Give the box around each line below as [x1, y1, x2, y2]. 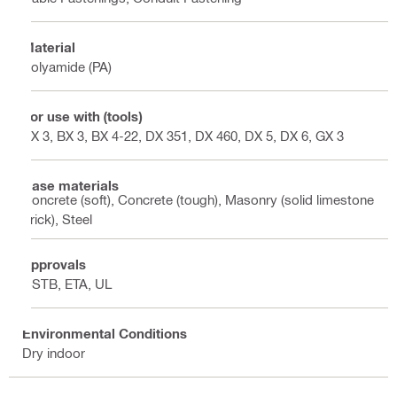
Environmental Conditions [22, 324, 187, 341]
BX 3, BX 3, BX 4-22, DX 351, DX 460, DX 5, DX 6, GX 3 [22, 127, 344, 144]
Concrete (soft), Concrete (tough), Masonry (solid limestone [22, 191, 374, 208]
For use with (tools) [22, 107, 142, 124]
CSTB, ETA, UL [22, 275, 112, 292]
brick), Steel [22, 211, 92, 228]
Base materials [22, 176, 119, 193]
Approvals [22, 255, 86, 272]
